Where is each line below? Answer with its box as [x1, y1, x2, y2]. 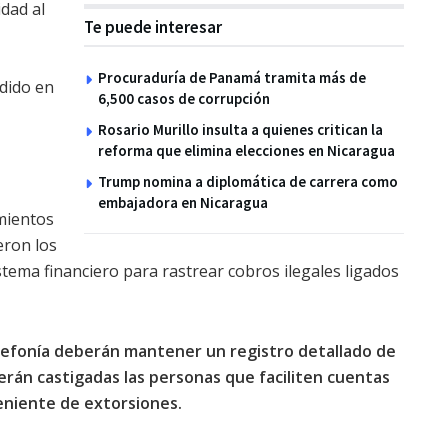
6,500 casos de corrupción [98, 88, 270, 108]
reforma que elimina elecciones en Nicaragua [98, 140, 395, 160]
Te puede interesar [84, 15, 222, 38]
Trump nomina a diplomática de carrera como [98, 171, 398, 191]
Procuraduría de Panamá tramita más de [98, 67, 366, 87]
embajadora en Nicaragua [98, 192, 268, 212]
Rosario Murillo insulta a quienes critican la [98, 119, 383, 139]
